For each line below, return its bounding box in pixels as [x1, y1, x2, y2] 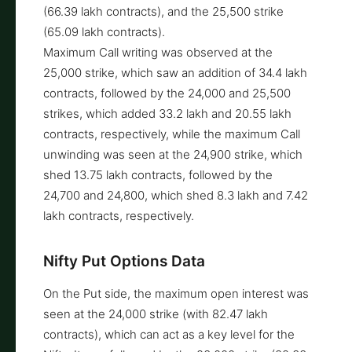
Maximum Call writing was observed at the [43, 44, 273, 60]
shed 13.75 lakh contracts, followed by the [43, 167, 273, 182]
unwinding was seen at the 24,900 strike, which [43, 146, 302, 162]
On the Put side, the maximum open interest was [43, 285, 309, 301]
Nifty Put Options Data [43, 251, 205, 270]
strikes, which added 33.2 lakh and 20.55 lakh [43, 105, 291, 121]
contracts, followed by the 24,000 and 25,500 [43, 85, 291, 101]
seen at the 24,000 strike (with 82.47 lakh [43, 306, 268, 321]
